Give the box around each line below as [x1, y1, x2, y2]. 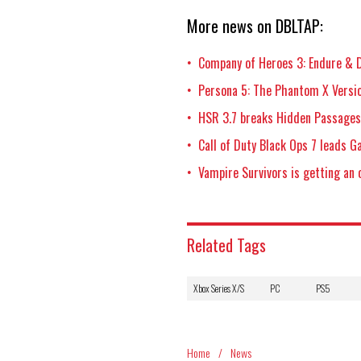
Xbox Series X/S [193, 280, 244, 295]
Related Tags [187, 232, 266, 257]
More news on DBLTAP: [187, 13, 323, 38]
